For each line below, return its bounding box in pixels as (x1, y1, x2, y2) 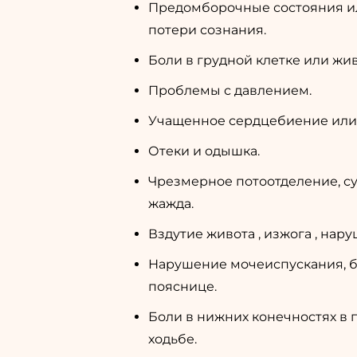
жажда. (148, 196, 194, 211)
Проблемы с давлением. (148, 83, 312, 98)
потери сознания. (148, 22, 266, 37)
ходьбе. (148, 331, 197, 347)
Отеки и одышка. (148, 143, 260, 159)
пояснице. (148, 279, 217, 294)
